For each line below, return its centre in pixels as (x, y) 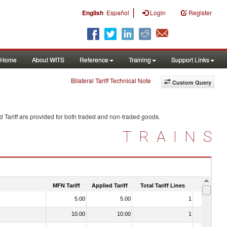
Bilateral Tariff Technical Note (111, 80)
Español (118, 12)
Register (200, 12)
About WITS (48, 60)
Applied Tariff (109, 185)
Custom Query (192, 82)
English (93, 13)
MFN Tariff (66, 185)
